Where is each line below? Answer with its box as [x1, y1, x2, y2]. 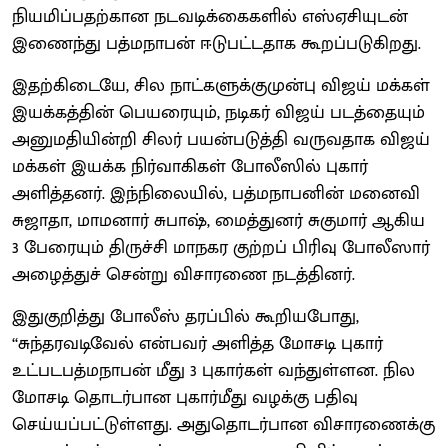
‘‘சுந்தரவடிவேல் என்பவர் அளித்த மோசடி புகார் [12, 328, 383, 359]
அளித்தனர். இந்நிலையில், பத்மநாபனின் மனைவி [12, 178, 420, 209]
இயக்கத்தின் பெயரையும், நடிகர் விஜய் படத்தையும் [12, 97, 425, 128]
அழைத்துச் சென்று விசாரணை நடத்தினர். [12, 259, 355, 290]
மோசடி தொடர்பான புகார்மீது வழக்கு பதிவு [12, 382, 358, 413]
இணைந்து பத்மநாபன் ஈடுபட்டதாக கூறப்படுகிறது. [12, 28, 421, 59]
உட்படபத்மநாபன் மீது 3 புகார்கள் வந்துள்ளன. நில [12, 355, 415, 386]
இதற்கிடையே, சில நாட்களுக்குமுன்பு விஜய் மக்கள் [12, 70, 430, 101]
